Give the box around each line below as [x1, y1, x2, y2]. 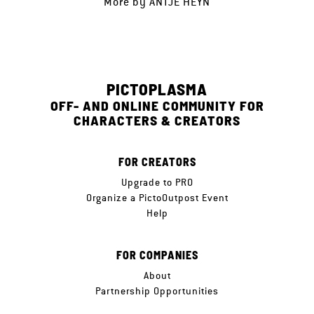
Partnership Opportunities [95, 285, 219, 297]
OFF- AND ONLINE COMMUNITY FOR [50, 97, 264, 114]
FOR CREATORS [118, 155, 196, 168]
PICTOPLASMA [107, 79, 207, 99]
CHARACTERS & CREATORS [74, 111, 240, 128]
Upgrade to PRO [121, 176, 193, 189]
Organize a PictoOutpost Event [86, 191, 228, 204]
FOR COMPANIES [116, 248, 198, 261]
